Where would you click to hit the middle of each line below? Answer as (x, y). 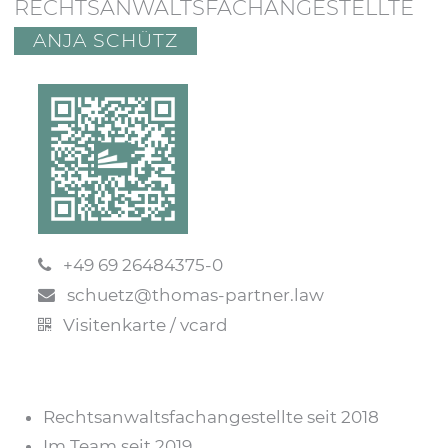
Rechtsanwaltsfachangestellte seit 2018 (211, 416)
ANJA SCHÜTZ (105, 41)
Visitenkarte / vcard (140, 324)
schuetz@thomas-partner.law (190, 294)
